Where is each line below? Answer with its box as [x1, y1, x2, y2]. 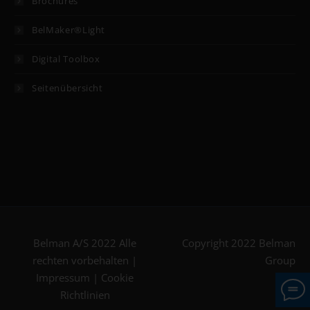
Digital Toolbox [32, 53, 100, 66]
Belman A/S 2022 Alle [33, 236, 136, 250]
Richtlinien [60, 288, 110, 302]
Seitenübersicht [32, 82, 103, 95]
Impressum [36, 271, 90, 285]
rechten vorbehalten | [33, 253, 137, 268]
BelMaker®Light [32, 24, 106, 37]
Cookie [101, 271, 134, 285]
